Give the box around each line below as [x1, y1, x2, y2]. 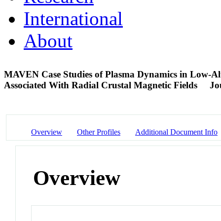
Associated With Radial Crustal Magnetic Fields [4, 79, 200, 90]
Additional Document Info [135, 127, 218, 136]
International [24, 7, 123, 29]
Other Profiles [77, 127, 120, 136]
